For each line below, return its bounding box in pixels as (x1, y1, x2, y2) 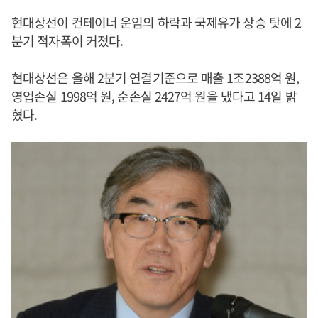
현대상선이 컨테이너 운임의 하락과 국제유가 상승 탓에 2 (11, 13, 302, 31)
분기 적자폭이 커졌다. (11, 31, 124, 50)
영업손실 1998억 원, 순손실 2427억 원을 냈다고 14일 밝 (11, 87, 297, 105)
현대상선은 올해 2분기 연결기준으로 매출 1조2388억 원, (11, 68, 300, 87)
